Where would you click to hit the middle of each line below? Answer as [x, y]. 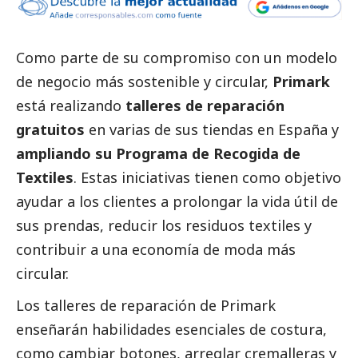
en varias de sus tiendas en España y [212, 130]
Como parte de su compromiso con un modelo [177, 58]
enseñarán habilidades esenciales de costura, [171, 330]
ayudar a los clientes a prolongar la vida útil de [177, 202]
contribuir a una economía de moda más [156, 250]
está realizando [71, 106]
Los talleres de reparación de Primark [146, 306]
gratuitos [50, 130]
